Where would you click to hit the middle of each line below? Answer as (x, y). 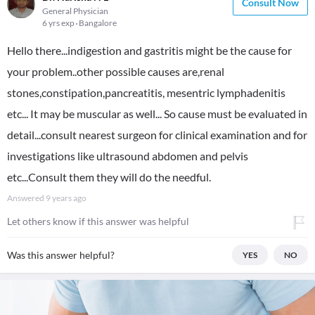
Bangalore (98, 23)
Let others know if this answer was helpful (98, 221)
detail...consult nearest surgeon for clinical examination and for (157, 135)
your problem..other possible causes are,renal (116, 71)
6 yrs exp (59, 23)
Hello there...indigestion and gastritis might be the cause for (149, 50)
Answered (26, 198)
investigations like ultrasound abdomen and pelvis (128, 156)
